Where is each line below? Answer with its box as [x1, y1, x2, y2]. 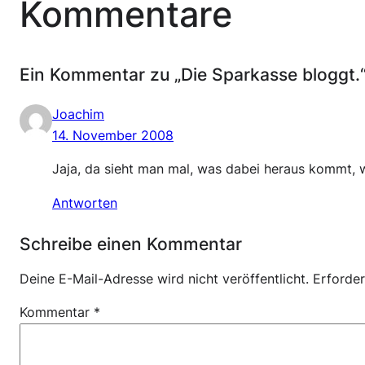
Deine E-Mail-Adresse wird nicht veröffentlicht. [20, 270, 309, 287]
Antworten [52, 195, 117, 211]
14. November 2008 [52, 127, 174, 143]
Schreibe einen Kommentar [20, 233, 242, 255]
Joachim [52, 106, 104, 122]
